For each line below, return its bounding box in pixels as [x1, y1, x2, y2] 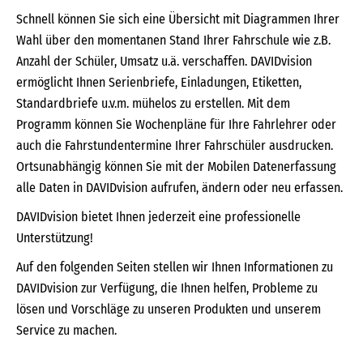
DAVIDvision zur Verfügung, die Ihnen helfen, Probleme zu [16, 280, 318, 296]
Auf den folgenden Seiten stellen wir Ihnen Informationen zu [16, 259, 333, 275]
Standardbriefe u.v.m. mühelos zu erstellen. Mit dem [16, 96, 290, 111]
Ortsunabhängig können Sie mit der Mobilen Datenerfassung [16, 159, 336, 174]
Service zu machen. [16, 322, 117, 338]
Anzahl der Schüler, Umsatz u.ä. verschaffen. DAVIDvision [16, 53, 312, 69]
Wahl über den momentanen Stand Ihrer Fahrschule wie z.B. [16, 32, 331, 48]
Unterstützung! [16, 230, 93, 246]
